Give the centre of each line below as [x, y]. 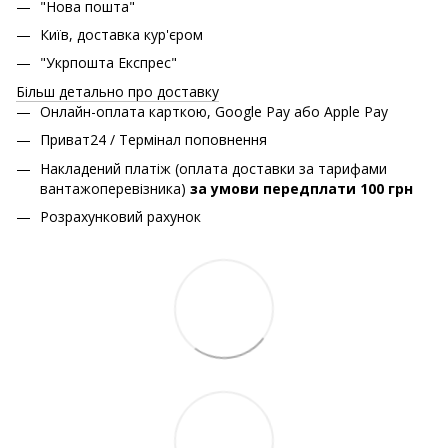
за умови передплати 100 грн [301, 188]
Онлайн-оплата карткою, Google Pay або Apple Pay [214, 111]
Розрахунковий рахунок [120, 216]
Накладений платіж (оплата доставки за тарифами [213, 168]
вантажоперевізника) [115, 188]
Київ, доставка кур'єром [121, 34]
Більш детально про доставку [117, 91]
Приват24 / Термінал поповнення [153, 140]
